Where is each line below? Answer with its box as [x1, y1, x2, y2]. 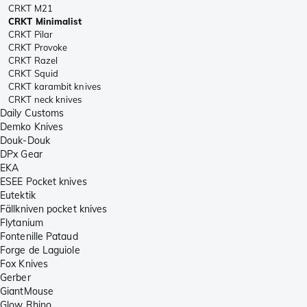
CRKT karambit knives [8, 80, 101, 92]
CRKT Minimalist [8, 15, 82, 27]
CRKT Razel [8, 54, 58, 66]
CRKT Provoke [8, 41, 68, 53]
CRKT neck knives [8, 93, 82, 105]
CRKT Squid [8, 67, 58, 79]
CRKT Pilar [8, 28, 53, 40]
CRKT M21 [8, 2, 53, 14]
